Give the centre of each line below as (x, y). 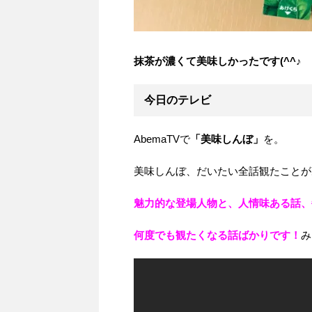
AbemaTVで (162, 139)
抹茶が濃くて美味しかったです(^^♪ (218, 61)
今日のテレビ (178, 100)
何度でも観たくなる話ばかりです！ (217, 235)
